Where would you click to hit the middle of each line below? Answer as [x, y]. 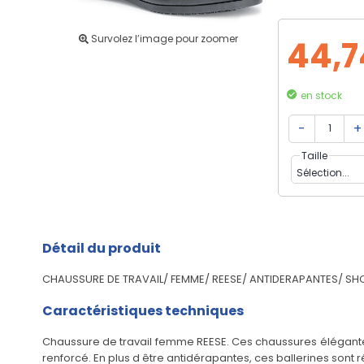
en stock [321, 95]
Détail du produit [102, 248]
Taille [314, 156]
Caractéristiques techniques [143, 311]
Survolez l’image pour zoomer [163, 39]
